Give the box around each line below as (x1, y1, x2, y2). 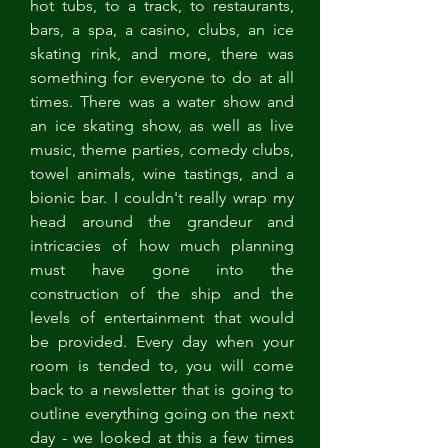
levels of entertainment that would (30, 308, 294, 327)
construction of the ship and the (30, 284, 294, 303)
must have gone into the (30, 260, 294, 279)
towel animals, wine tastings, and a (30, 164, 294, 183)
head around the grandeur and (30, 212, 294, 231)
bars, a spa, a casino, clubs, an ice (30, 20, 294, 39)
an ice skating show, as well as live (30, 116, 294, 135)
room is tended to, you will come (30, 356, 294, 375)
